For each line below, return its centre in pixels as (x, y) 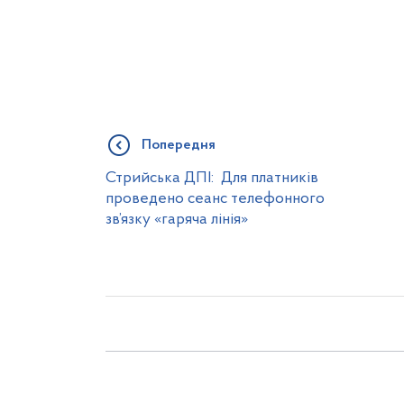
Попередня (179, 145)
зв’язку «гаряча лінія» (177, 220)
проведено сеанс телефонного (215, 199)
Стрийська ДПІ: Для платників (212, 178)
